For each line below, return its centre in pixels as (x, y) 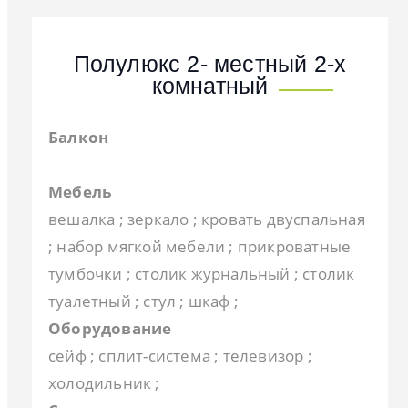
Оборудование (110, 329)
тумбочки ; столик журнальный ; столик (202, 274)
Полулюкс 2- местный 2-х (210, 64)
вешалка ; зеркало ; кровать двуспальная (207, 219)
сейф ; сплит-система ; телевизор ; (180, 356)
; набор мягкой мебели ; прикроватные (200, 247)
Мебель (80, 192)
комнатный (210, 86)
